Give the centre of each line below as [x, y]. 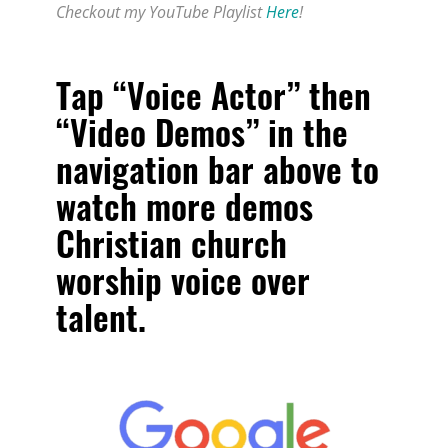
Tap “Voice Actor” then [213, 94]
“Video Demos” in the [202, 131]
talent [97, 316]
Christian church [171, 242]
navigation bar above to [217, 168]
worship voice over [183, 279]
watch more [140, 205]
